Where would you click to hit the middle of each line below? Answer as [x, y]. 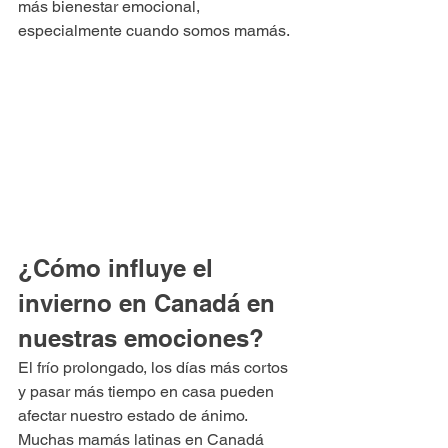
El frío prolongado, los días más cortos [155, 367]
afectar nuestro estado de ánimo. [134, 415]
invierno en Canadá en [150, 302]
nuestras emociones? [141, 337]
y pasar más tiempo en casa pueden [148, 391]
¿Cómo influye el [119, 267]
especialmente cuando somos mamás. [154, 31]
